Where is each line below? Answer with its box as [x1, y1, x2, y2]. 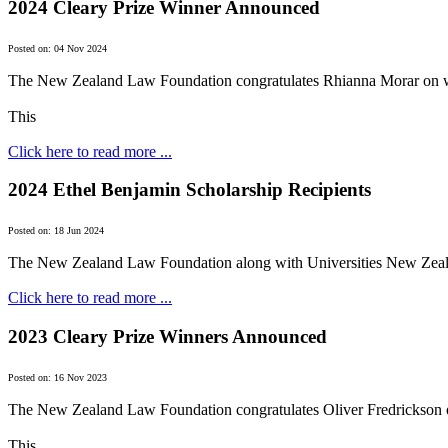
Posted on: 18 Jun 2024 [8, 225, 104, 237]
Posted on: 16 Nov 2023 [8, 371, 107, 383]
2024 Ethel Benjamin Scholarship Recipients [8, 179, 371, 201]
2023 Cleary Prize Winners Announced [8, 325, 327, 347]
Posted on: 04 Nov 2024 [8, 42, 107, 54]
